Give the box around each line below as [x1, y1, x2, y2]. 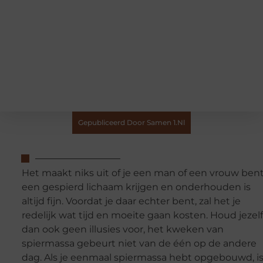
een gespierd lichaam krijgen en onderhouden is [21, 181, 251, 193]
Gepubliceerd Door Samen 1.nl [78, 118, 185, 127]
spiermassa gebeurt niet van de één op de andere [21, 238, 257, 249]
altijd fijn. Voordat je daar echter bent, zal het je [21, 195, 241, 207]
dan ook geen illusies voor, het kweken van [21, 224, 224, 235]
